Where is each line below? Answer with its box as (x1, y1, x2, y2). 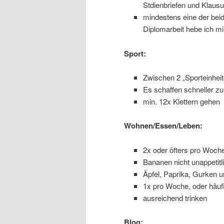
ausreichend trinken (142, 192, 207, 203)
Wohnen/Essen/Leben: (124, 120, 202, 131)
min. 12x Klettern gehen (142, 95, 220, 106)
